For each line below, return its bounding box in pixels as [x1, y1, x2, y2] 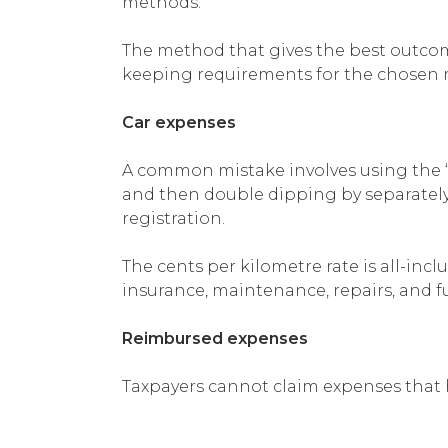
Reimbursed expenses [122, 328, 308, 348]
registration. [122, 208, 225, 228]
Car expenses [122, 112, 236, 132]
